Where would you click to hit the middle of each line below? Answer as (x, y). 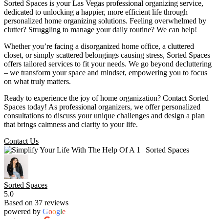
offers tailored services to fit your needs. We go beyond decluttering (108, 64)
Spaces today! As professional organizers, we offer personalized (102, 107)
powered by (23, 212)
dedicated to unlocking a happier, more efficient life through (96, 12)
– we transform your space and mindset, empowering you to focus (106, 73)
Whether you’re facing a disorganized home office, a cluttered (99, 46)
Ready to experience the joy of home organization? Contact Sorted (106, 98)
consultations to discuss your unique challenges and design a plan (104, 116)
